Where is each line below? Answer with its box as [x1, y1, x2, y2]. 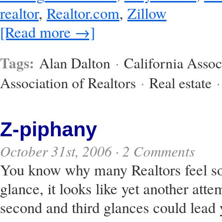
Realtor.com [47, 2, 119, 23]
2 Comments [122, 141, 195, 161]
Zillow [127, 2, 166, 23]
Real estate [149, 73, 212, 93]
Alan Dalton [39, 53, 111, 73]
